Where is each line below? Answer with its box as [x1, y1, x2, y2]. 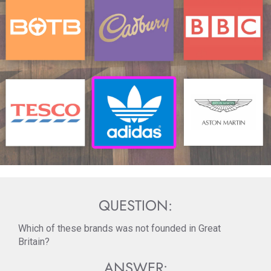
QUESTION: [99, 195, 172, 217]
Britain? [18, 236, 50, 248]
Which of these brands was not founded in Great [18, 223, 221, 235]
